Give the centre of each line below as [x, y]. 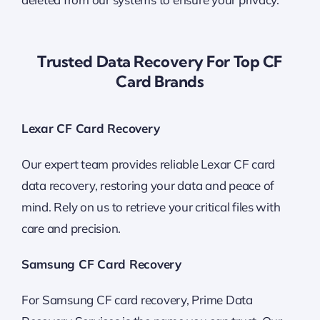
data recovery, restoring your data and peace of [147, 185]
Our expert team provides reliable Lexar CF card [148, 164]
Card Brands [160, 81]
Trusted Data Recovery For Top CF [160, 61]
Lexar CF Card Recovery [90, 128]
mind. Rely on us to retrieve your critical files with [151, 206]
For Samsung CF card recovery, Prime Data [137, 299]
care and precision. [71, 228]
